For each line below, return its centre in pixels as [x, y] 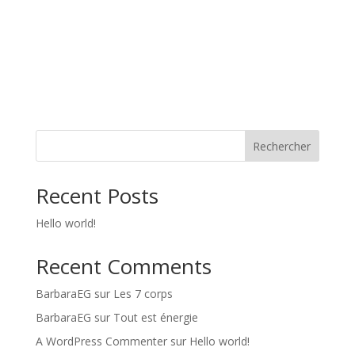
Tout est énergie [155, 317]
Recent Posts [97, 196]
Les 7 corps [143, 294]
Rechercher [282, 146]
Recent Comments [123, 266]
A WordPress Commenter [101, 341]
